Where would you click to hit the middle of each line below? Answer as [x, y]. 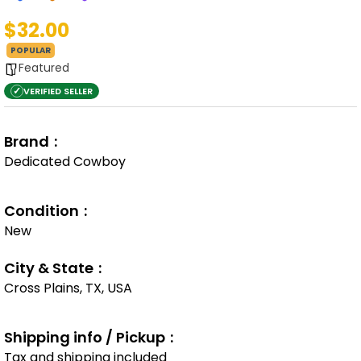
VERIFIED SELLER [58, 91]
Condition [41, 211]
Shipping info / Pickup [85, 337]
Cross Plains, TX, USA [68, 288]
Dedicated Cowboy [65, 162]
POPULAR [31, 50]
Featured [44, 68]
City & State [49, 268]
